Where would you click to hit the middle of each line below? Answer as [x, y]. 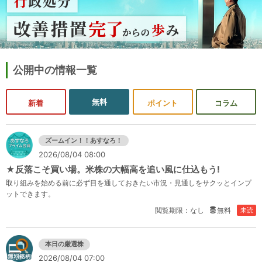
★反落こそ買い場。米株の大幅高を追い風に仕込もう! [113, 169]
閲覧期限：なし [179, 211]
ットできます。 [30, 194]
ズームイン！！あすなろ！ [84, 141]
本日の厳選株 [64, 244]
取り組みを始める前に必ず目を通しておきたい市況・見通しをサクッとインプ [129, 182]
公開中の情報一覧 [55, 70]
